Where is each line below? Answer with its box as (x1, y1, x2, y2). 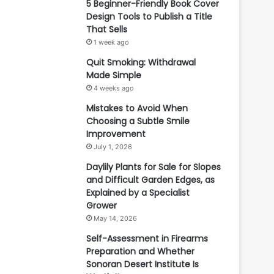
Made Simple (86, 69, 141, 81)
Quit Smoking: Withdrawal (86, 56, 196, 68)
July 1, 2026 (94, 143, 132, 151)
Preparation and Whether (86, 245, 194, 257)
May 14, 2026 (94, 214, 137, 223)
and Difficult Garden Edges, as (86, 174, 215, 186)
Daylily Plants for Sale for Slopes (86, 161, 221, 173)
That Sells (86, 23, 127, 35)
